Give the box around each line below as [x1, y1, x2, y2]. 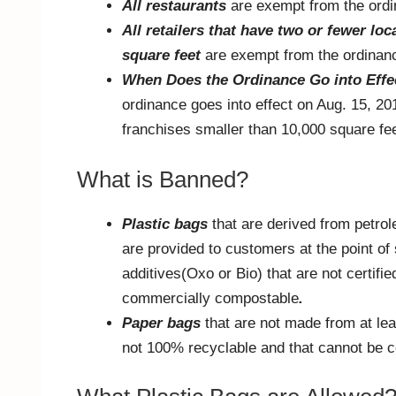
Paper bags [122, 314, 201, 331]
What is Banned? [77, 165, 248, 193]
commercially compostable [122, 289, 299, 307]
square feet [122, 47, 201, 65]
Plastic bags [122, 215, 208, 232]
